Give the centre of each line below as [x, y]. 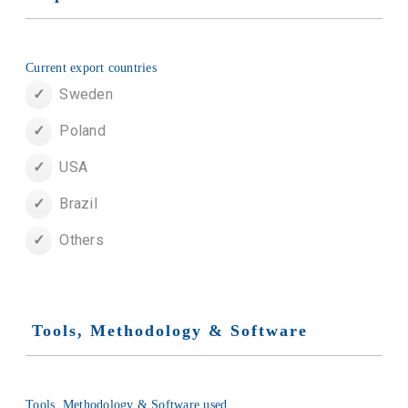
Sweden [86, 95]
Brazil [78, 204]
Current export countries [91, 68]
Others [82, 240]
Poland [82, 131]
